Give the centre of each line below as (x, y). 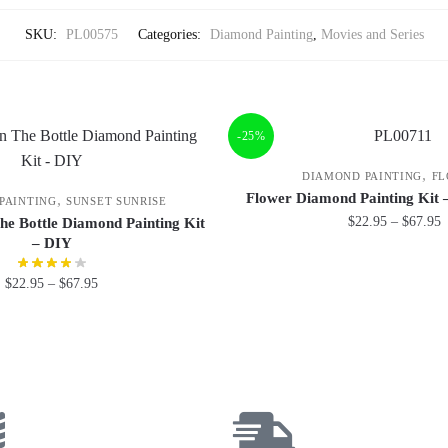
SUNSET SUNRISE (116, 200)
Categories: (171, 35)
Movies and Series (372, 35)
